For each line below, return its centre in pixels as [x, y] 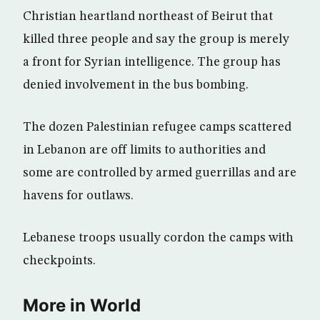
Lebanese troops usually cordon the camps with [158, 238]
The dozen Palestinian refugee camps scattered [157, 127]
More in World [82, 305]
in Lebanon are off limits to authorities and [144, 150]
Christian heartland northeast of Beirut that [148, 16]
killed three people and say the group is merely [156, 39]
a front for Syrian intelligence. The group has [152, 62]
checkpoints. [59, 261]
